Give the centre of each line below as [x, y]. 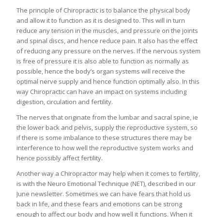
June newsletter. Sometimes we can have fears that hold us [103, 194]
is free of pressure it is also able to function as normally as [102, 61]
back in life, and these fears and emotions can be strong [99, 204]
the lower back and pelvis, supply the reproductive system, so [107, 127]
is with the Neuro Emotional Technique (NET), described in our [106, 183]
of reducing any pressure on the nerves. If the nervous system [108, 51]
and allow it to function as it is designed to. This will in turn [101, 20]
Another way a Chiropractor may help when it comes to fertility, [108, 173]
